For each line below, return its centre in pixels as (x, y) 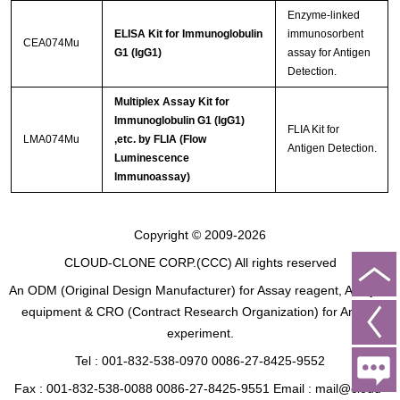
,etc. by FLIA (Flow (160, 140)
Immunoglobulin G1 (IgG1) (179, 121)
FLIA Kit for (313, 130)
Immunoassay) (152, 177)
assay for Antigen (329, 53)
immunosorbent (325, 34)
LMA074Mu (51, 140)
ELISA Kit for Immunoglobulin (188, 34)
